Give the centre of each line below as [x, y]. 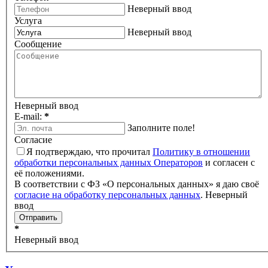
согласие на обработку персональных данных [107, 195]
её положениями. [51, 173]
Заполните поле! [161, 128]
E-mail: [28, 117]
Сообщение [38, 44]
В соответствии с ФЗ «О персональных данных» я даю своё [137, 184]
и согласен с [229, 163]
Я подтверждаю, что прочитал [89, 152]
